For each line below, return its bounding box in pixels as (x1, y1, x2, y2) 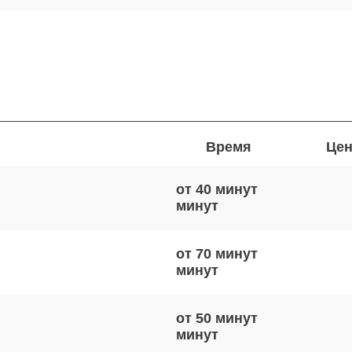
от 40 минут (176, 181, 258, 197)
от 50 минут (176, 310, 258, 326)
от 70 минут (176, 246, 258, 262)
